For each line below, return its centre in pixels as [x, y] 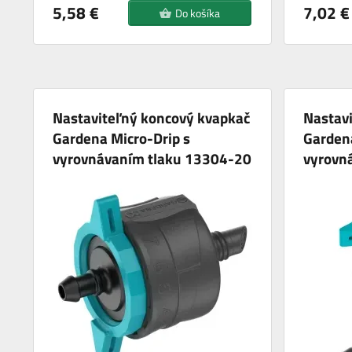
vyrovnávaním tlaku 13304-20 [152, 159]
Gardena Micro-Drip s [122, 138]
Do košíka [198, 13]
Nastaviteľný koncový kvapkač [152, 118]
